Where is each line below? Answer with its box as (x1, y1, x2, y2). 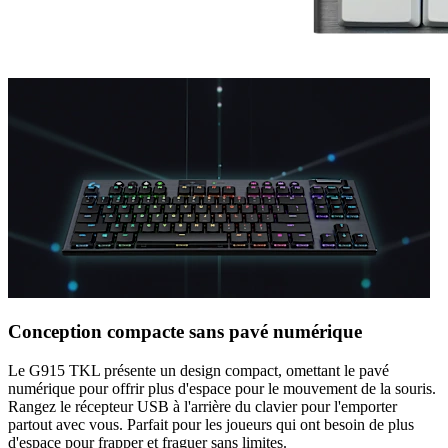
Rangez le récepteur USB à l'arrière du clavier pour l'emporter (8, 397, 397, 415)
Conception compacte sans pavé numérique (8, 321, 362, 343)
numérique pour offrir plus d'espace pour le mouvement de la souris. (8, 379, 436, 397)
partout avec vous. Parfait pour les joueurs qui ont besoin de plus (8, 415, 414, 433)
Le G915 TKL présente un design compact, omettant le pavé (8, 361, 389, 379)
